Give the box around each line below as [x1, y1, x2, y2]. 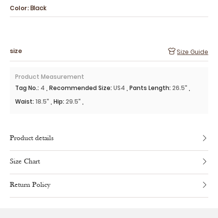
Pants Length [129, 84, 169, 92]
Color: [10, 4, 29, 12]
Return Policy [10, 182, 50, 189]
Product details [10, 135, 54, 142]
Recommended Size [49, 84, 110, 92]
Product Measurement [15, 73, 84, 81]
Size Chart [10, 158, 40, 166]
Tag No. [15, 84, 37, 92]
